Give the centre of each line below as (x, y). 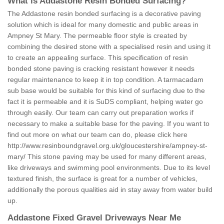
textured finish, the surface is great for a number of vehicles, (102, 179)
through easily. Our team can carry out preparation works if (100, 113)
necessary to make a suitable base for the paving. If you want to (108, 124)
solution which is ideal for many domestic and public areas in (103, 25)
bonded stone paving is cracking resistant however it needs (101, 69)
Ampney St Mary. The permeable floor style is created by (97, 36)
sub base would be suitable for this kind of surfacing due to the (106, 91)
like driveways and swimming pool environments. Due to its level (109, 168)
